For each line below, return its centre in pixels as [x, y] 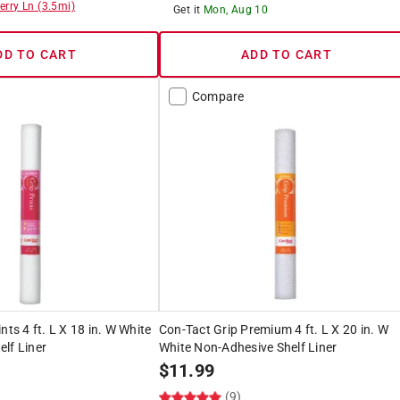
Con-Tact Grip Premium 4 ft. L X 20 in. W [273, 329]
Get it [188, 9]
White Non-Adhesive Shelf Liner [248, 347]
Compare [218, 96]
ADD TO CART [287, 54]
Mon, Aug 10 [236, 9]
